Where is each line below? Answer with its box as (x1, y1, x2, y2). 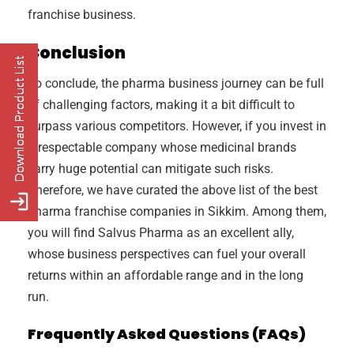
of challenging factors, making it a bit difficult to (28, 97, 295, 113)
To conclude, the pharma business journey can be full (28, 76, 324, 92)
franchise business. (28, 7, 136, 23)
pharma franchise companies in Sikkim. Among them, (28, 204, 326, 220)
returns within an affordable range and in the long (28, 268, 303, 284)
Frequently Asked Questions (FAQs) (28, 324, 306, 345)
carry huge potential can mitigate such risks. (28, 161, 273, 177)
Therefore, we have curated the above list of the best (28, 183, 318, 198)
